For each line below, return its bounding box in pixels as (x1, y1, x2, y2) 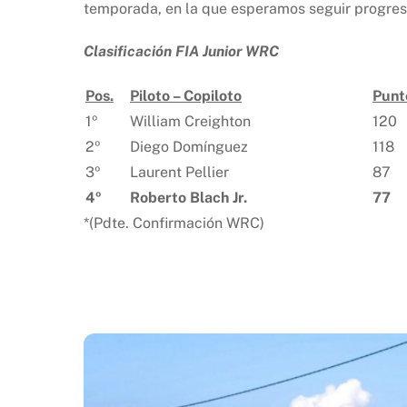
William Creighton (130, 113, 251, 131)
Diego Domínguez (130, 138, 248, 156)
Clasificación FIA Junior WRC (84, 43, 279, 61)
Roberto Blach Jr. (130, 189, 247, 207)
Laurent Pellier (130, 164, 229, 182)
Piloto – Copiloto (130, 87, 242, 105)
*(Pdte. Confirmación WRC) (84, 214, 264, 233)
